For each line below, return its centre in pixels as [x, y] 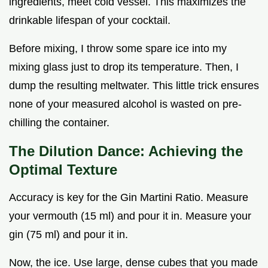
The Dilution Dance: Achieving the [126, 151]
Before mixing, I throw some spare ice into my [118, 48]
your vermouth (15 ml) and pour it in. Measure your [130, 216]
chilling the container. [59, 122]
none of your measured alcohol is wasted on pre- [125, 104]
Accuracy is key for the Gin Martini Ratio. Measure [129, 197]
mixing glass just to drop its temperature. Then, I [124, 67]
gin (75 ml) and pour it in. [68, 234]
